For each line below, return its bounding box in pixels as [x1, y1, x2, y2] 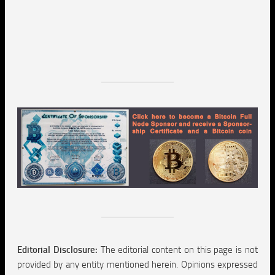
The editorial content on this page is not [97, 244, 258, 255]
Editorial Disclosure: [17, 244, 98, 255]
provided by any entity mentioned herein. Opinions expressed [17, 258, 258, 270]
